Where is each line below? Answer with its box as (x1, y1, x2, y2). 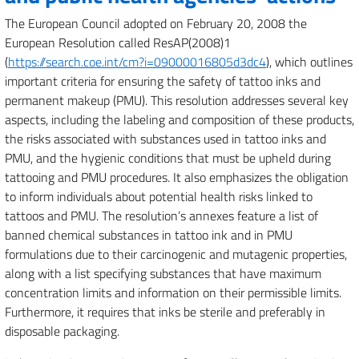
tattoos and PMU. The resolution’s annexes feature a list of (5, 206, 318, 225)
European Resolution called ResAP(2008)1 (5, 33, 231, 52)
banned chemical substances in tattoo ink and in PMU (5, 225, 292, 244)
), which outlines (266, 52, 353, 71)
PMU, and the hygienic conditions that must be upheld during (5, 148, 331, 167)
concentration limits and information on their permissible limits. (5, 283, 341, 302)
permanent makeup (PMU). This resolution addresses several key (5, 91, 349, 110)
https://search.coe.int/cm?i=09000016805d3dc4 (8, 52, 266, 71)
